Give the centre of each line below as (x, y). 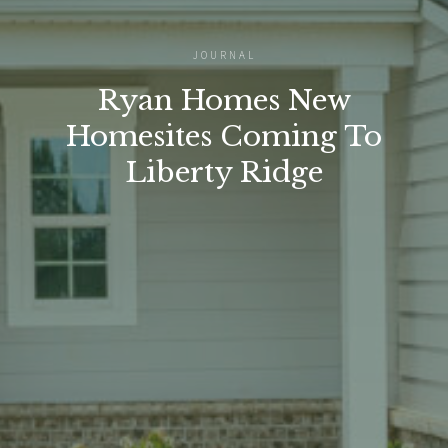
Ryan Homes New (224, 101)
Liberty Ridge (224, 173)
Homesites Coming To (224, 137)
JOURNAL (224, 56)
